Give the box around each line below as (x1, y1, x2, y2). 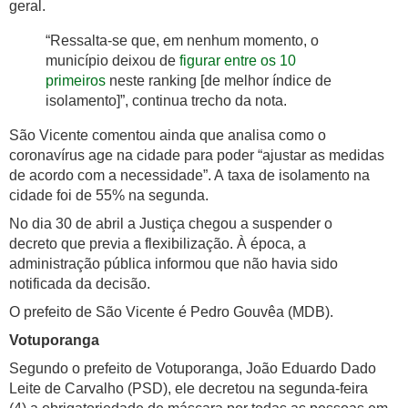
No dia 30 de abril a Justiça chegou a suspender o (9, 216, 332, 232)
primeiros (46, 73, 109, 89)
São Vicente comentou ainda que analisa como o (9, 127, 326, 144)
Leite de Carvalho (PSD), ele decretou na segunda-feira (9, 381, 368, 397)
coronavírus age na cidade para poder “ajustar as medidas (9, 148, 384, 164)
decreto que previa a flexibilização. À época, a (9, 236, 306, 252)
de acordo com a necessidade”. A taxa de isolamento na (9, 168, 370, 184)
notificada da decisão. (9, 276, 150, 292)
